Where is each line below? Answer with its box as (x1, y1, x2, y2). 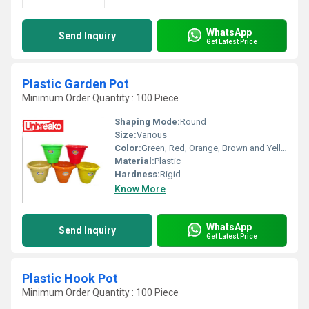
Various (137, 130, 167, 140)
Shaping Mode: (114, 117, 180, 127)
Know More (114, 183, 166, 195)
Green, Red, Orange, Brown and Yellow (141, 143, 281, 153)
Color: (114, 143, 141, 153)
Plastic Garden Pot (22, 77, 129, 91)
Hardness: (114, 169, 160, 179)
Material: (114, 156, 154, 166)
